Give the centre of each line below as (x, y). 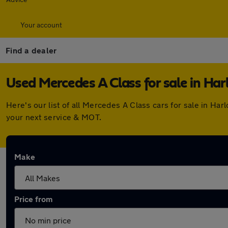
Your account (41, 25)
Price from (33, 199)
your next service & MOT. (54, 117)
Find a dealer (31, 50)
